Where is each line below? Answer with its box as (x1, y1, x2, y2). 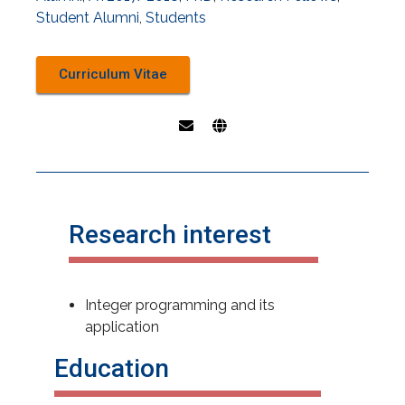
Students (146, 9, 206, 26)
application (85, 318, 159, 335)
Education (54, 353, 169, 383)
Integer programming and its (85, 297, 275, 314)
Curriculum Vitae (59, 66, 167, 82)
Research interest (69, 220, 271, 250)
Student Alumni (36, 9, 139, 26)
